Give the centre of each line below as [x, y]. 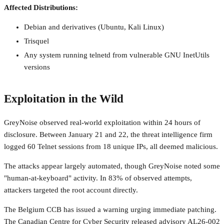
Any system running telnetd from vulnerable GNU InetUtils [117, 55]
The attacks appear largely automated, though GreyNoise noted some [112, 166]
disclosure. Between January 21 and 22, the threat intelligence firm [108, 134]
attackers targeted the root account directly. [71, 190]
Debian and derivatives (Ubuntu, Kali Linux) [94, 27]
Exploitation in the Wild [64, 98]
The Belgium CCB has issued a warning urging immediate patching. [110, 209]
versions [37, 67]
